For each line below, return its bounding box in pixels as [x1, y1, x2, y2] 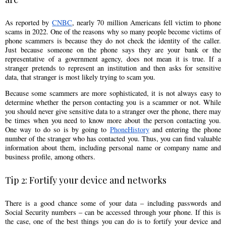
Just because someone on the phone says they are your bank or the [5, 44, 221, 54]
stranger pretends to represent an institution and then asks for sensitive [5, 63, 221, 73]
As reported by [5, 17, 49, 27]
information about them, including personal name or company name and [5, 143, 221, 153]
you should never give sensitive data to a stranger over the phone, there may [5, 106, 221, 117]
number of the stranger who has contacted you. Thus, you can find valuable [5, 134, 221, 144]
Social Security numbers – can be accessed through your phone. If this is [5, 207, 221, 217]
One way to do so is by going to [5, 125, 110, 135]
